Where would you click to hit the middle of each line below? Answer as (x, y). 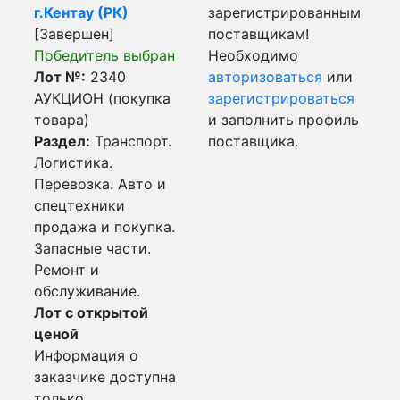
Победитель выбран (104, 55)
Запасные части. (92, 248)
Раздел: (62, 141)
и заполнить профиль (283, 120)
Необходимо (253, 55)
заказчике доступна (105, 377)
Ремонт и (67, 270)
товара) (62, 120)
